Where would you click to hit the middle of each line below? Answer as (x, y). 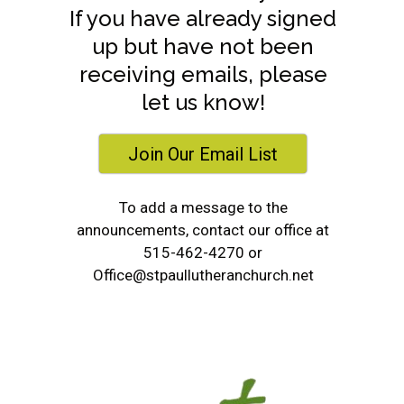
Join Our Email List (203, 154)
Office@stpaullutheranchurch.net (203, 275)
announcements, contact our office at (203, 230)
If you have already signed (203, 18)
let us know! (203, 102)
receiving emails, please (203, 74)
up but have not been (203, 46)
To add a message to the (203, 207)
